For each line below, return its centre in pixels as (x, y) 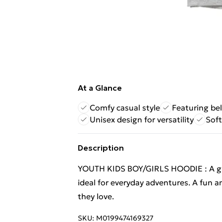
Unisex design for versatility (142, 119)
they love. (96, 196)
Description (101, 148)
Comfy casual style (125, 108)
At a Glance (100, 88)
